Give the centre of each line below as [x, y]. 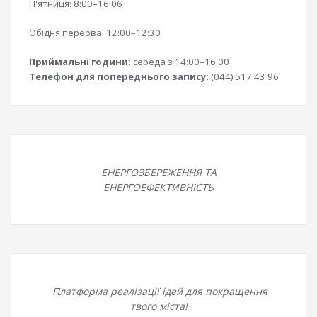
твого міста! [158, 306]
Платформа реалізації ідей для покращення [158, 291]
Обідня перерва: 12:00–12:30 [95, 33]
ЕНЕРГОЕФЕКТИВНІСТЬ [158, 187]
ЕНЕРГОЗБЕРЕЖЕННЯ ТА [158, 172]
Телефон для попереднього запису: [119, 76]
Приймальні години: [80, 62]
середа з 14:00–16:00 [180, 62]
